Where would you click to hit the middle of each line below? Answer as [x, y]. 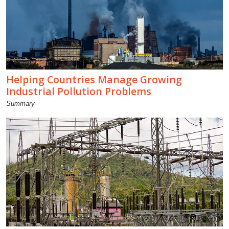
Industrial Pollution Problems [79, 91]
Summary [20, 103]
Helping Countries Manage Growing [94, 79]
